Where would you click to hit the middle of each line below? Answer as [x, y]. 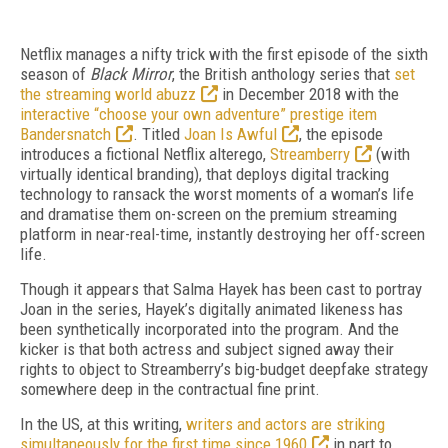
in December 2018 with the [308, 94]
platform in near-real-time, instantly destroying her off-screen [222, 234]
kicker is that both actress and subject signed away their [207, 349]
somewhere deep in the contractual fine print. [170, 389]
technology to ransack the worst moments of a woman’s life [217, 194]
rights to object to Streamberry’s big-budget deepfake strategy [224, 369]
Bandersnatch [65, 134]
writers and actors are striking [285, 424]
